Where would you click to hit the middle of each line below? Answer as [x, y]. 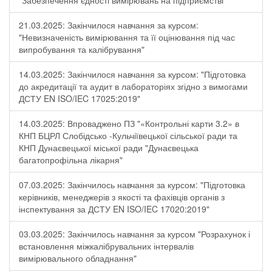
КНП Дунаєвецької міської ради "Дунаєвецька [109, 148]
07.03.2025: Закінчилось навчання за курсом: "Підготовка [132, 185]
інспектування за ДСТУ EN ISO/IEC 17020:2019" [114, 209]
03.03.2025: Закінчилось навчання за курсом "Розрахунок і [134, 234]
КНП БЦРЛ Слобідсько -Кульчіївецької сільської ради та [128, 135]
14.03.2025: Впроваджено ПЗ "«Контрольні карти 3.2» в [129, 123]
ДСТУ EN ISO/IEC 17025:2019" [80, 98]
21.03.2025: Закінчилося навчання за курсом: [109, 25]
